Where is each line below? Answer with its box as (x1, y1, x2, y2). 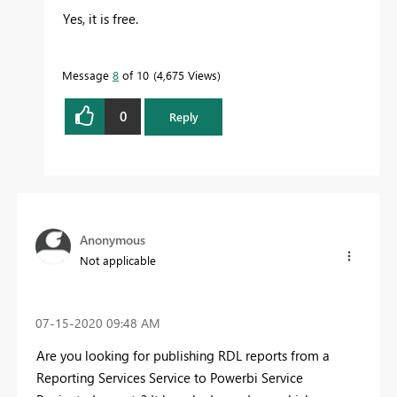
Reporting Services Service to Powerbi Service (36, 369, 303, 387)
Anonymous (80, 231, 145, 248)
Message (62, 66, 113, 82)
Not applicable (80, 253, 156, 268)
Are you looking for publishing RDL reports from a (36, 346, 330, 365)
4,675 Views (157, 66, 217, 82)
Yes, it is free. (63, 9, 138, 27)
